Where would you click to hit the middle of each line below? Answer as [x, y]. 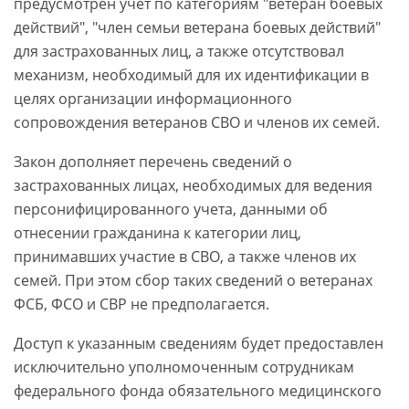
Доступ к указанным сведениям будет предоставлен [199, 344]
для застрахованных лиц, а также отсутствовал [179, 52]
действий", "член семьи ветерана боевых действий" [197, 28]
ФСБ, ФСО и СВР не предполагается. [142, 304]
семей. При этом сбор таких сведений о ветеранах [193, 281]
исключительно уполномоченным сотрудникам [184, 367]
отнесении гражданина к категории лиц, [157, 233]
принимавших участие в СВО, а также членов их [185, 257]
